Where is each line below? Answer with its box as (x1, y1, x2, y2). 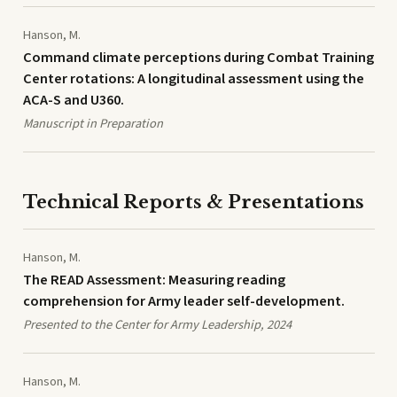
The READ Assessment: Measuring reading (22, 269, 285, 292)
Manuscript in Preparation (22, 113, 163, 133)
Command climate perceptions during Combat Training (22, 47, 374, 69)
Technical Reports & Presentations (22, 190, 364, 214)
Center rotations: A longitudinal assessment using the (22, 68, 364, 90)
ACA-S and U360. (22, 90, 124, 112)
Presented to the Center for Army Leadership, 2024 (22, 315, 292, 334)
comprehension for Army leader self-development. (22, 291, 345, 313)
